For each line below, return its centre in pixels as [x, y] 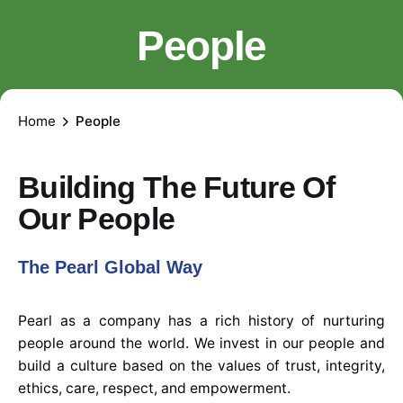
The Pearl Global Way [110, 268]
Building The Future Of [177, 188]
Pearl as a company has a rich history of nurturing [201, 321]
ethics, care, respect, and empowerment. [154, 389]
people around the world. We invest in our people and [201, 344]
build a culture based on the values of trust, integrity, [201, 366]
